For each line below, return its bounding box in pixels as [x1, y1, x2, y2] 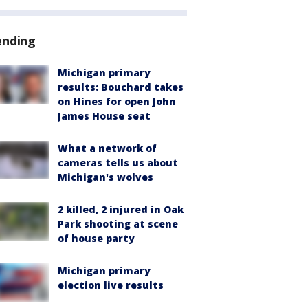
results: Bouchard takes [58, 80, 184, 94]
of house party [58, 232, 135, 245]
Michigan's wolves [58, 170, 153, 184]
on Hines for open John [58, 95, 176, 109]
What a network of [58, 142, 157, 155]
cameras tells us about [58, 156, 178, 170]
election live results [58, 278, 164, 292]
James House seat [58, 109, 151, 123]
